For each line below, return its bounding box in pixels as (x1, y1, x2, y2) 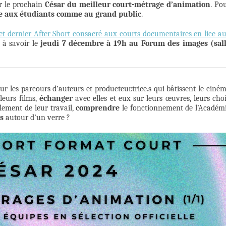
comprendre (76, 103, 120, 113)
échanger (39, 94, 73, 103)
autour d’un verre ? (6, 113, 70, 123)
